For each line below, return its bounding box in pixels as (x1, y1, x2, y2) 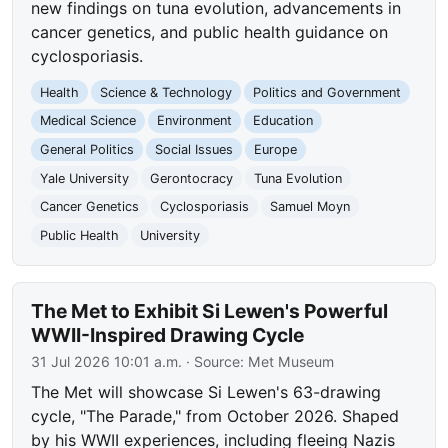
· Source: (182, 353, 249, 371)
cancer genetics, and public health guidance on (31, 21, 389, 42)
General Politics (40, 141, 135, 157)
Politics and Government (252, 84, 401, 100)
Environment (156, 113, 232, 129)
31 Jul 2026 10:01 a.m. (31, 353, 183, 371)
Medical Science (40, 113, 137, 129)
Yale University (40, 170, 130, 186)
